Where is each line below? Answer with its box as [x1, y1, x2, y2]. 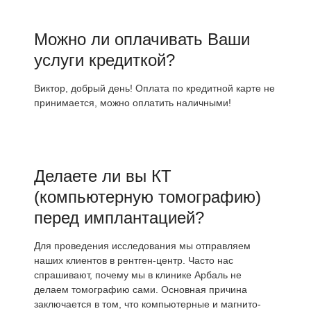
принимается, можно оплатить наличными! [34, 97, 231, 108]
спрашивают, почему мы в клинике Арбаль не [34, 269, 242, 280]
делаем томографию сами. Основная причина [34, 284, 247, 295]
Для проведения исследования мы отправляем [34, 240, 251, 251]
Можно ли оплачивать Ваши [34, 30, 250, 49]
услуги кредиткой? [34, 51, 175, 69]
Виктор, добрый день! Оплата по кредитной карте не [34, 83, 275, 94]
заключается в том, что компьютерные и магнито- [34, 299, 261, 310]
